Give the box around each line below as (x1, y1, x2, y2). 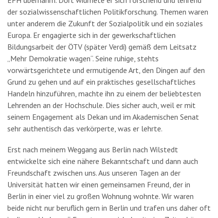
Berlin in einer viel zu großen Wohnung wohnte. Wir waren (7, 191, 194, 201)
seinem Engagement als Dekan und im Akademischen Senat (7, 112, 199, 122)
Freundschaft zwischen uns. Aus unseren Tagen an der (7, 168, 181, 178)
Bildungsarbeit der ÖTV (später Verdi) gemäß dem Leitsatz (7, 42, 197, 52)
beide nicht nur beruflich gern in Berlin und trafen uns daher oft (7, 203, 211, 213)
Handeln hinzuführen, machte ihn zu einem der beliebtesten (7, 89, 201, 99)
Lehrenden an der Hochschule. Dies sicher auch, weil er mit (7, 100, 196, 110)
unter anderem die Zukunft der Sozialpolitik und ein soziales (7, 18, 203, 29)
